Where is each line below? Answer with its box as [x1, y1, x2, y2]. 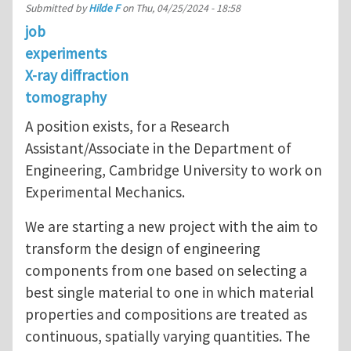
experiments [25, 43, 107, 63]
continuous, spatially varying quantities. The [25, 327, 310, 346]
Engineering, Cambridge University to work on [25, 161, 322, 180]
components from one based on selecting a [25, 261, 307, 280]
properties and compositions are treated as [25, 305, 307, 324]
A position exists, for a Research [25, 117, 230, 136]
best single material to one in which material [25, 283, 313, 302]
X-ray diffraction [25, 65, 128, 85]
